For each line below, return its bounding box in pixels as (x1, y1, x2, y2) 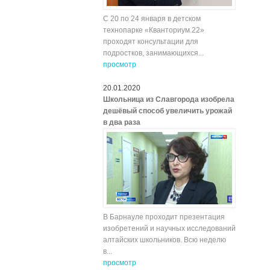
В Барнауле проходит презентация (103, 213, 225, 221)
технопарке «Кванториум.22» (103, 26, 204, 34)
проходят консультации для (103, 37, 198, 46)
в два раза (103, 118, 140, 127)
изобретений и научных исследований (103, 224, 236, 233)
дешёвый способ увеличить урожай (103, 107, 232, 115)
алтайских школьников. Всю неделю (103, 236, 226, 244)
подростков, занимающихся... (103, 49, 204, 57)
